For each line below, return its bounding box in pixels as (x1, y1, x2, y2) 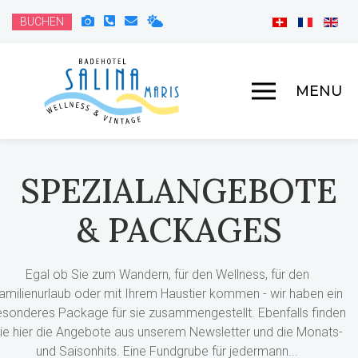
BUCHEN (20, 15, 64, 29)
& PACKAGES (76, 209, 282, 251)
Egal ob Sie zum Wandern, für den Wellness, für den (25, 267, 309, 282)
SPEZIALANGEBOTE (21, 169, 337, 212)
